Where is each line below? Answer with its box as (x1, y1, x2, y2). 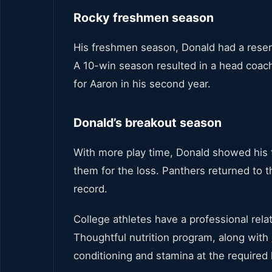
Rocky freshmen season (73, 10, 214, 25)
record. (73, 182, 107, 195)
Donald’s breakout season (73, 115, 222, 130)
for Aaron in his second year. (73, 77, 211, 90)
